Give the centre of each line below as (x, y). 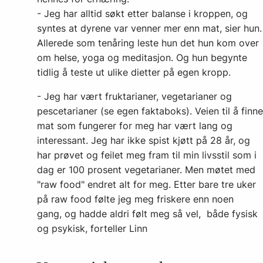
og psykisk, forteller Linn (92, 228)
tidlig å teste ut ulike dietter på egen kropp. (134, 72)
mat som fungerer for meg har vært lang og (135, 125)
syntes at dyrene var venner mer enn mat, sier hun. (149, 28)
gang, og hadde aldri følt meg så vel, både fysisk (147, 213)
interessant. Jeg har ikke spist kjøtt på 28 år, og (144, 140)
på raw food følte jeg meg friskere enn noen (135, 199)
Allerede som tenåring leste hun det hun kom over (148, 43)
